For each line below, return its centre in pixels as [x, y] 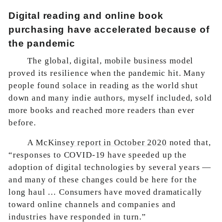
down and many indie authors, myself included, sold [110, 98]
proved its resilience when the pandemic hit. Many [107, 73]
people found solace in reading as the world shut [103, 85]
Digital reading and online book [86, 16]
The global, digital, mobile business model [111, 61]
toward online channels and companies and [92, 204]
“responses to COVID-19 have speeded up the [98, 155]
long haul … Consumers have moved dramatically [106, 192]
